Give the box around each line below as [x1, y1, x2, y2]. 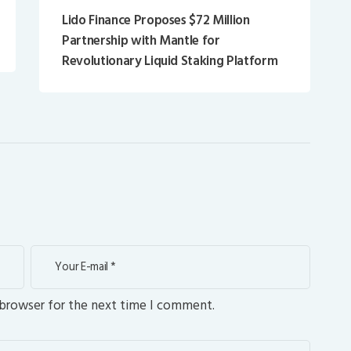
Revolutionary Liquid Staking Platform [61, 49, 278, 72]
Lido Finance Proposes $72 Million [61, 9, 250, 31]
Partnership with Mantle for [61, 29, 220, 52]
